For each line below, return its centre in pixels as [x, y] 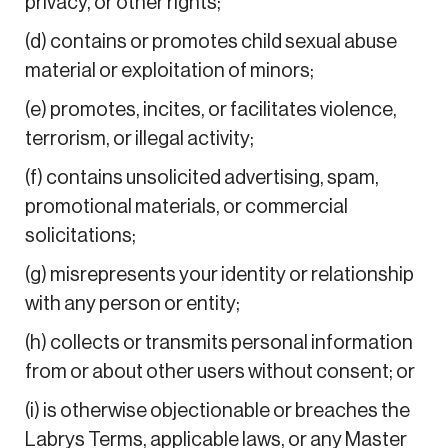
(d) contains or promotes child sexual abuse [210, 41]
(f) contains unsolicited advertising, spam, [201, 177]
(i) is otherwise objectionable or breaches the [217, 410]
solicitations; [80, 235]
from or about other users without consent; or [219, 371]
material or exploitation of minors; [169, 70]
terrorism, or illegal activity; [139, 138]
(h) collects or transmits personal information [218, 342]
